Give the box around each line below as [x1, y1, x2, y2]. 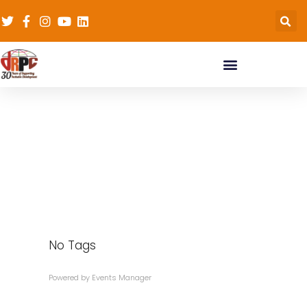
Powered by [49, 271, 93, 283]
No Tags [49, 237, 97, 254]
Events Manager [92, 271, 152, 283]
